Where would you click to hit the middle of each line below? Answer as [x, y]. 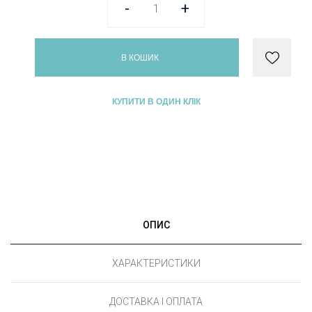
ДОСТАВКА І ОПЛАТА [156, 302]
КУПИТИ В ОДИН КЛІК [156, 102]
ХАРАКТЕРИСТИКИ [156, 263]
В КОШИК [140, 57]
